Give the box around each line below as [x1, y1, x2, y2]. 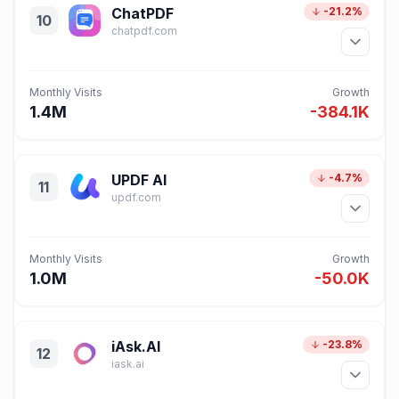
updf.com [111, 191, 161, 204]
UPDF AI [111, 171, 167, 189]
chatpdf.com [111, 24, 177, 37]
